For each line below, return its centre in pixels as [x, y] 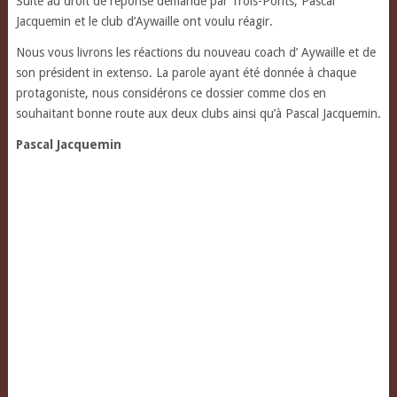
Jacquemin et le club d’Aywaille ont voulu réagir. [146, 22]
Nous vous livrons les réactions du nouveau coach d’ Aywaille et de [195, 53]
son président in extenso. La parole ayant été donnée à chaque [186, 73]
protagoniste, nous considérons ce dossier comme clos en [171, 93]
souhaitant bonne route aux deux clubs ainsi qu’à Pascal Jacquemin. [198, 114]
